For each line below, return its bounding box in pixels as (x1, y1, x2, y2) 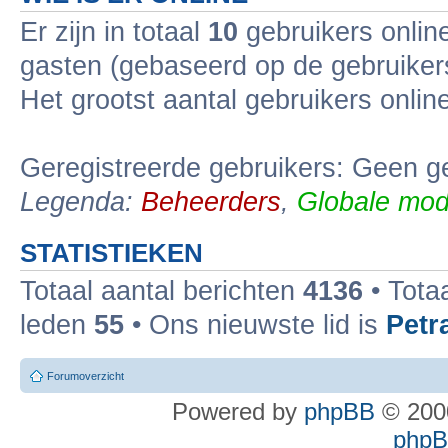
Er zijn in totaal (20, 16, 208, 47)
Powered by (172, 398, 304, 425)
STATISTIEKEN (20, 238, 203, 267)
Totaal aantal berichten (20, 275, 303, 306)
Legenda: (20, 186, 141, 217)
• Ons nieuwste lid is (124, 309, 386, 340)
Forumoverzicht (47, 370, 124, 382)
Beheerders (141, 186, 281, 217)
